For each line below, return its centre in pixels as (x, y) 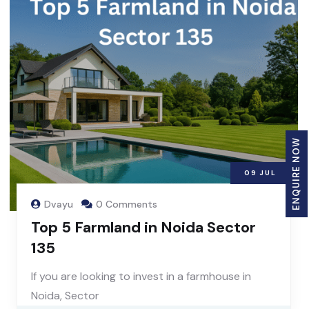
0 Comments (127, 204)
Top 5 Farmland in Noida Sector (143, 227)
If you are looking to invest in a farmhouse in (141, 276)
